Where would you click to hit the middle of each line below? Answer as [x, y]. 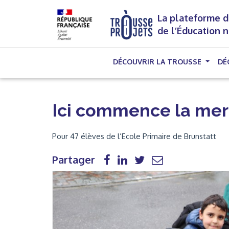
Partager [74, 159]
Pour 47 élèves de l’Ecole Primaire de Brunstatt [134, 136]
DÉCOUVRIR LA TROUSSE [158, 62]
